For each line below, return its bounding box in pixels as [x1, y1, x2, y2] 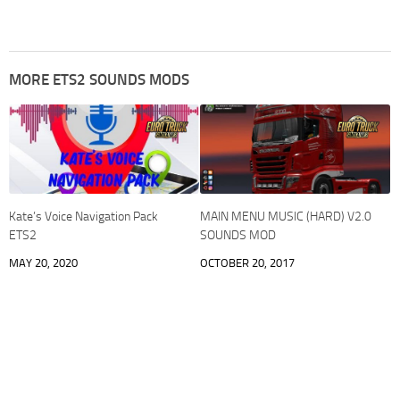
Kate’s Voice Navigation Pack [9, 209, 158, 225]
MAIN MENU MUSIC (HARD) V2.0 [200, 209, 371, 225]
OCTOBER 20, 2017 [200, 256, 295, 271]
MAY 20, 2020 [9, 256, 78, 271]
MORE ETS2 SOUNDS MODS [9, 70, 189, 88]
